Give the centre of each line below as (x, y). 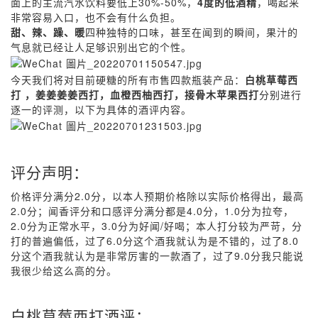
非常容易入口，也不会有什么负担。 (96, 17)
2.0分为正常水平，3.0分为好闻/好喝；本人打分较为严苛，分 (157, 226)
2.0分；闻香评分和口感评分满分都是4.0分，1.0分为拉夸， (152, 211)
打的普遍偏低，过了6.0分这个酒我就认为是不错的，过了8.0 (155, 241)
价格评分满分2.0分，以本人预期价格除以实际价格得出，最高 (157, 196)
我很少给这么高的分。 (64, 270)
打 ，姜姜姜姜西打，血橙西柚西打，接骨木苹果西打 (135, 94)
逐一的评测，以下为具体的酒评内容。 (101, 109)
